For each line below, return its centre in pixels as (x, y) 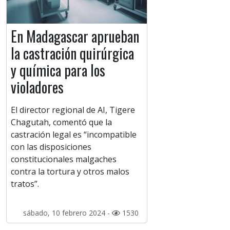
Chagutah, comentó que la (61, 122)
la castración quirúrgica (72, 53)
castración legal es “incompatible (74, 135)
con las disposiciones (51, 147)
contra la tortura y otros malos (70, 172)
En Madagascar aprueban (75, 36)
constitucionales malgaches (64, 159)
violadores (37, 87)
